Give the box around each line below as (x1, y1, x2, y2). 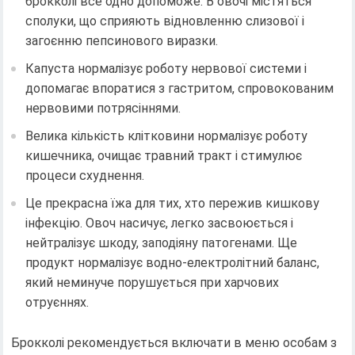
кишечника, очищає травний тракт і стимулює (25, 147, 303, 163)
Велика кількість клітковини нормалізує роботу (25, 128, 308, 143)
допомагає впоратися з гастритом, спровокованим (25, 80, 334, 96)
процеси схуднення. (25, 167, 145, 183)
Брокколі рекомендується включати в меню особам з (11, 334, 338, 350)
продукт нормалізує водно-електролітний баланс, (25, 254, 320, 270)
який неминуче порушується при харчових (25, 274, 280, 290)
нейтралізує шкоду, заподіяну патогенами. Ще (25, 235, 298, 250)
